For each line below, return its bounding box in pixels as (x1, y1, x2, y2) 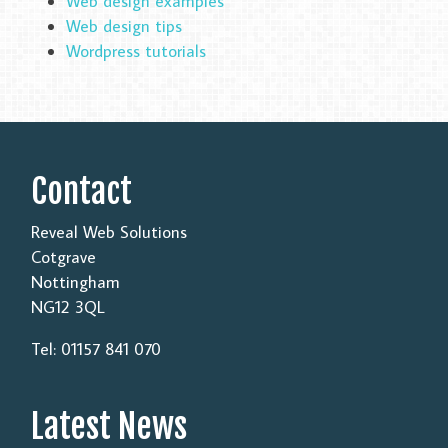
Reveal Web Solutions (30, 221, 187, 244)
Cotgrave (30, 246, 96, 269)
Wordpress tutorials (65, 40, 206, 63)
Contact (30, 170, 132, 213)
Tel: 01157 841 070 (30, 338, 161, 361)
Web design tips (65, 15, 182, 38)
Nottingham (30, 271, 120, 294)
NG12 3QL (30, 296, 105, 319)
